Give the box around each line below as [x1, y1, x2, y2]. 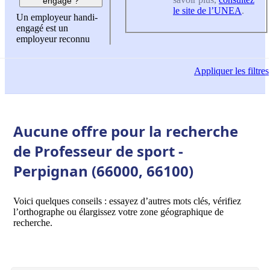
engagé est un [16, 23, 68, 34]
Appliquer [194, 66, 233, 77]
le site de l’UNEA [173, 5, 242, 16]
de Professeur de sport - [13, 140, 183, 161]
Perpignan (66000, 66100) [13, 160, 193, 181]
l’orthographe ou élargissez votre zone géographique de [13, 206, 224, 217]
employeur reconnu [16, 34, 90, 45]
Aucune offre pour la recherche [13, 121, 238, 141]
